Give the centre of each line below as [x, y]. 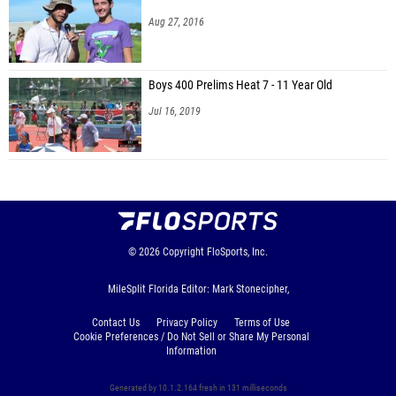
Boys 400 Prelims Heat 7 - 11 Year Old [240, 85]
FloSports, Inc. [237, 251]
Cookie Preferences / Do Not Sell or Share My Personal [191, 336]
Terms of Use [262, 322]
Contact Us [116, 322]
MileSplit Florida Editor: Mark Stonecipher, [198, 289]
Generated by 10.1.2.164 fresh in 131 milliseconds [198, 387]
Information [191, 350]
